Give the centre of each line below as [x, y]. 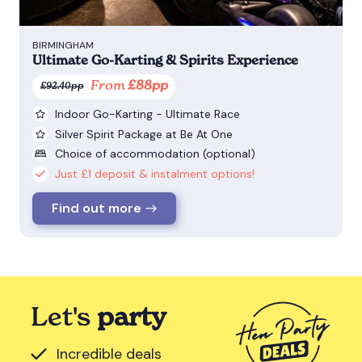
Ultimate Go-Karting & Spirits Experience [165, 60]
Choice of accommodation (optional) [155, 154]
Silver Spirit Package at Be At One [144, 134]
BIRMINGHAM [63, 46]
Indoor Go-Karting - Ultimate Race [147, 114]
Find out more [97, 208]
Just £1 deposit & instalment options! [155, 174]
